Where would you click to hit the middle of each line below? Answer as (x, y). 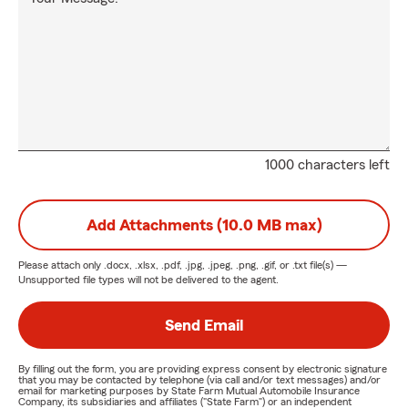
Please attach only (61, 265)
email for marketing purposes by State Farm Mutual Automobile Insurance (189, 391)
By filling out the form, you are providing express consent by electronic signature (203, 369)
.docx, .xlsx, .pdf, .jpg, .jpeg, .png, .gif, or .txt (205, 265)
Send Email (204, 325)
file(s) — (327, 265)
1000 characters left (327, 165)
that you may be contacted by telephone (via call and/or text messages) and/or (199, 380)
